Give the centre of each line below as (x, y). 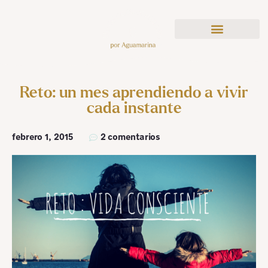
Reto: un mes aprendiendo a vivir (134, 93)
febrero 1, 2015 (42, 138)
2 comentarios (130, 138)
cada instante (134, 109)
